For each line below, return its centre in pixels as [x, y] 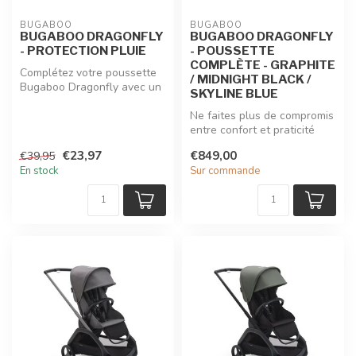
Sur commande [225, 170]
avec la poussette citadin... [257, 145]
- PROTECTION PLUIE [83, 51]
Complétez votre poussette [88, 73]
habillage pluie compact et [87, 102]
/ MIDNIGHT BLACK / [251, 79]
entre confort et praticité [252, 130]
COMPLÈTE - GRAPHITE [263, 65]
